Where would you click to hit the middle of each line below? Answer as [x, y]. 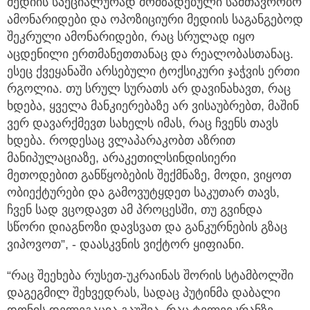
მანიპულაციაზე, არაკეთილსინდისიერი [121, 158]
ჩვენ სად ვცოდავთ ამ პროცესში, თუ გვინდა [135, 210]
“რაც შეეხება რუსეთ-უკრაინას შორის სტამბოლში [150, 276]
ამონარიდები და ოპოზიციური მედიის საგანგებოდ [155, 20]
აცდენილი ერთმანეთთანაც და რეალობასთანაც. [150, 54]
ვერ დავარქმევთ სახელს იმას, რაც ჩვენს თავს [143, 124]
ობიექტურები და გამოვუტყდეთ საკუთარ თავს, [143, 193]
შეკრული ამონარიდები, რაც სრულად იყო [131, 37]
